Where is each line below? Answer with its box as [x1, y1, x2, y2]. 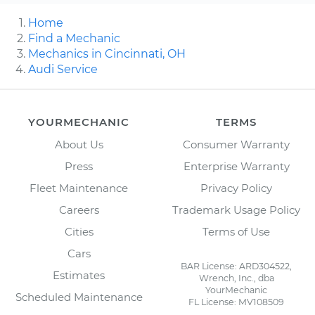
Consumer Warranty [183, 137, 290, 151]
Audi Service [28, 62, 98, 76]
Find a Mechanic [28, 31, 120, 45]
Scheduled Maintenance [15, 290, 143, 304]
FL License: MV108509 [188, 296, 284, 307]
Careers [58, 202, 99, 217]
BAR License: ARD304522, [181, 260, 292, 271]
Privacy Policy [200, 181, 272, 195]
